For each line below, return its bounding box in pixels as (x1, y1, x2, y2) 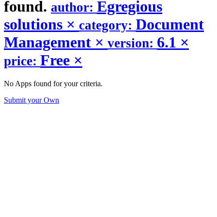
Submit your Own (4, 96, 59, 105)
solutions (4, 15, 66, 33)
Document (136, 15, 204, 33)
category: (79, 17, 136, 32)
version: (108, 35, 157, 50)
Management (4, 33, 95, 51)
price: (4, 53, 40, 68)
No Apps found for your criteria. (4, 79, 103, 88)
